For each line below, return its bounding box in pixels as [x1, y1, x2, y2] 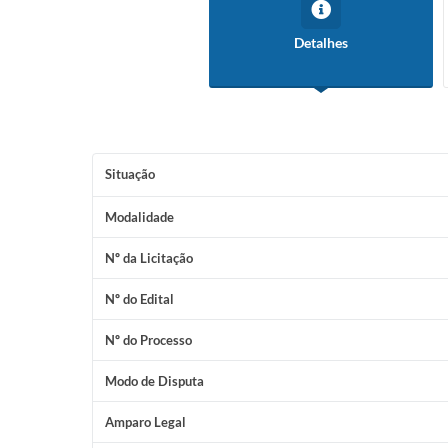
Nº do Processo [105, 332, 192, 348]
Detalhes [294, 34, 348, 51]
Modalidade [105, 209, 174, 225]
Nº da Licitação [105, 250, 193, 266]
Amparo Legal [105, 414, 186, 430]
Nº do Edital [105, 291, 174, 307]
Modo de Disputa [105, 373, 204, 389]
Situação [105, 166, 155, 182]
